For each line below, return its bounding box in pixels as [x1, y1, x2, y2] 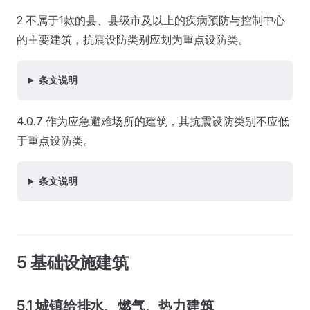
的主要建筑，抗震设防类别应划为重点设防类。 [17, 33, 249, 46]
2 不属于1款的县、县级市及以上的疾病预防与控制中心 [17, 13, 285, 27]
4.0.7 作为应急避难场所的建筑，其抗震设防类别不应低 [17, 114, 289, 128]
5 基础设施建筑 [17, 253, 129, 273]
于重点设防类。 [17, 134, 94, 147]
